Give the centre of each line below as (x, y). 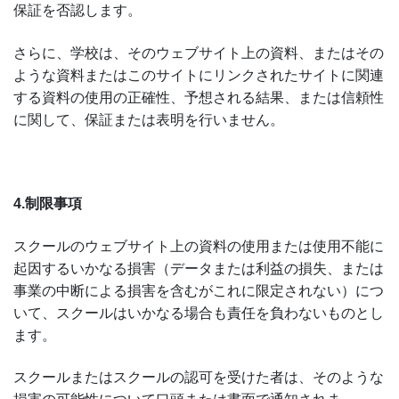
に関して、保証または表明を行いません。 (149, 119)
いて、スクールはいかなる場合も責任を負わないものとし (199, 313)
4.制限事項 (48, 204)
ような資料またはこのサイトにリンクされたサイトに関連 (199, 75)
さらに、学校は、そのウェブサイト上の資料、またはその (199, 53)
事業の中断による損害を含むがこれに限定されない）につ (199, 290)
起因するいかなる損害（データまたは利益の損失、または (199, 268)
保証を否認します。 (77, 11)
